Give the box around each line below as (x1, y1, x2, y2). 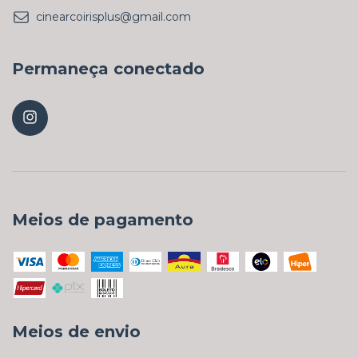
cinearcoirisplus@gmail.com (36, 10, 191, 25)
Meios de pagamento (12, 209, 193, 229)
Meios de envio (12, 322, 141, 342)
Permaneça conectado (12, 59, 205, 79)
